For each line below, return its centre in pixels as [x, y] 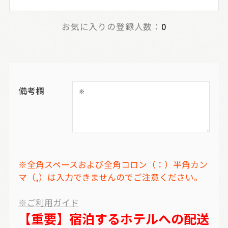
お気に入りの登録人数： [111, 26]
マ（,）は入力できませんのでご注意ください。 [110, 177]
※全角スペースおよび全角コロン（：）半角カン [113, 165]
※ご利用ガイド [48, 203]
